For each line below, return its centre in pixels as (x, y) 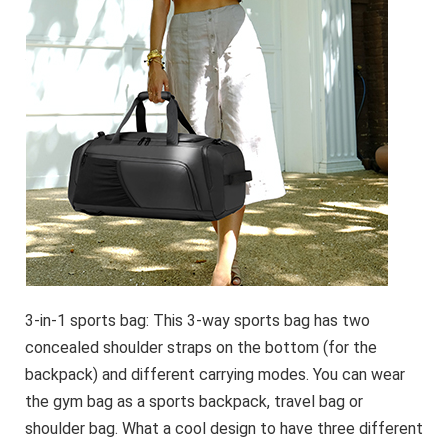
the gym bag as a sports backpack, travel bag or (194, 402)
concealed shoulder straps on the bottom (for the (201, 348)
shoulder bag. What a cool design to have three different (224, 429)
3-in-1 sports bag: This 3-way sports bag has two (197, 321)
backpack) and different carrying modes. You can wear (215, 375)
